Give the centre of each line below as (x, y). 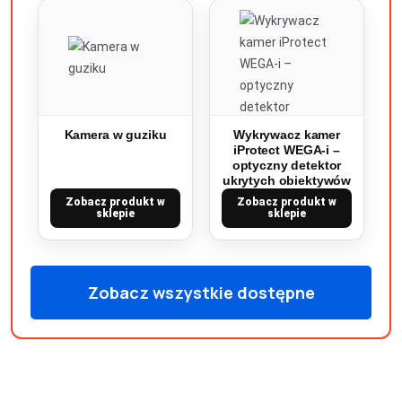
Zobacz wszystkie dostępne (201, 293)
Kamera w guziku (115, 135)
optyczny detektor (287, 165)
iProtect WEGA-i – (287, 150)
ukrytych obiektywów (287, 180)
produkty (201, 343)
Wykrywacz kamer (287, 135)
